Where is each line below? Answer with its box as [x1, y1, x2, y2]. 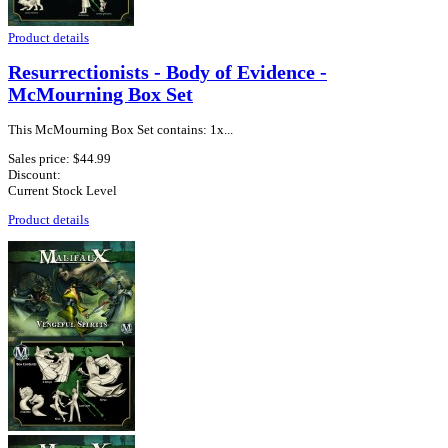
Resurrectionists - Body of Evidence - [8, 62, 327, 84]
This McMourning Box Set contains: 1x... [8, 122, 233, 138]
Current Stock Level [8, 183, 117, 199]
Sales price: [8, 151, 73, 167]
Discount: [8, 167, 61, 183]
